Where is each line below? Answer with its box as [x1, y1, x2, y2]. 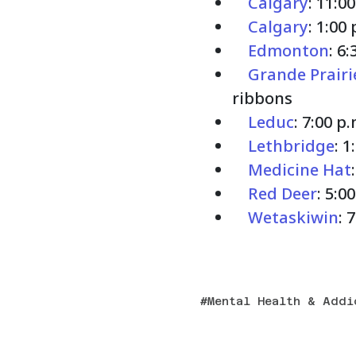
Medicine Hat [248, 158, 351, 180]
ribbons [232, 87, 292, 109]
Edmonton [248, 39, 329, 61]
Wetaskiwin [248, 206, 339, 228]
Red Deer [248, 182, 317, 204]
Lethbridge [248, 134, 335, 157]
